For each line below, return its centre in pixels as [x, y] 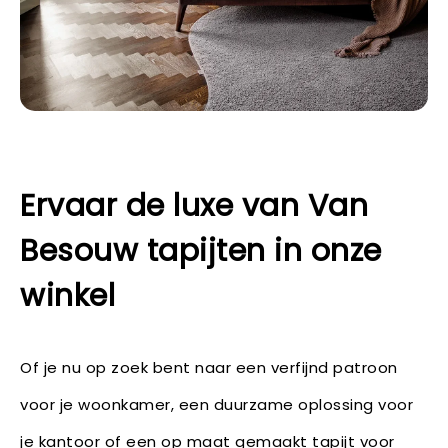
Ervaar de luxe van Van [194, 205]
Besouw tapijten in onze [201, 250]
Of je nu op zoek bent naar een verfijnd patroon [209, 367]
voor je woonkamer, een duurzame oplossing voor [216, 404]
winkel [67, 295]
